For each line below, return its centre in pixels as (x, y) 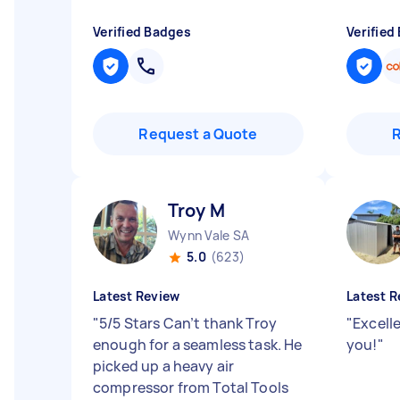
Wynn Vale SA (208, 235)
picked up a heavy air (164, 366)
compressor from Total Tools (191, 387)
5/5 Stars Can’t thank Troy (188, 323)
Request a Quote (198, 134)
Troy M (196, 210)
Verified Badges (142, 32)
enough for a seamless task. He (198, 345)
